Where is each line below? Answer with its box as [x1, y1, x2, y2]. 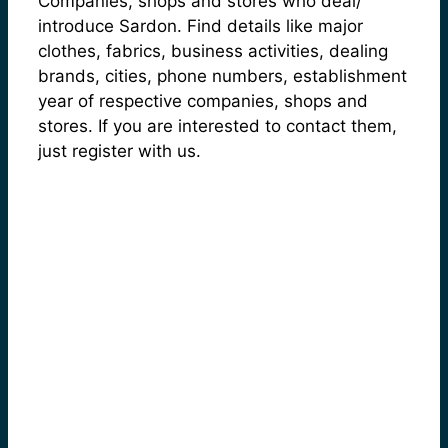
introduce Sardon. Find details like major [38, 15, 363, 36]
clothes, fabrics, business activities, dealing [38, 40, 388, 61]
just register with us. [38, 140, 201, 161]
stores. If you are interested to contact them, [38, 115, 397, 136]
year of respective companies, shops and [38, 90, 368, 111]
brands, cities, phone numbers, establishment [38, 65, 407, 86]
